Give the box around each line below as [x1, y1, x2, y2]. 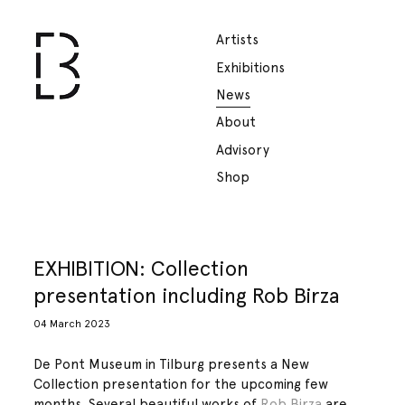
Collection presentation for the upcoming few [33, 376, 329, 393]
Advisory [216, 141, 269, 158]
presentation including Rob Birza [33, 282, 341, 307]
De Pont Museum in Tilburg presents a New [33, 356, 310, 373]
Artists [216, 32, 259, 49]
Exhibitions [216, 59, 285, 76]
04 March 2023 [33, 317, 111, 331]
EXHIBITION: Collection [33, 255, 250, 280]
